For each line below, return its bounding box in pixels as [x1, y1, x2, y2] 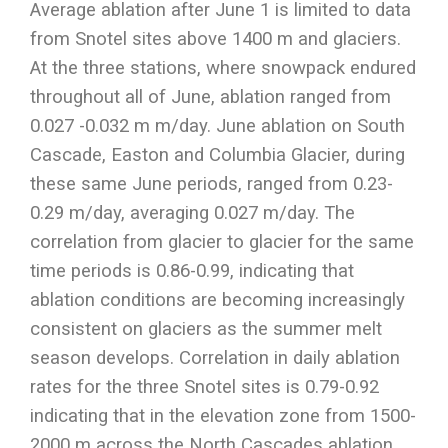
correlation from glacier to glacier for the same [30, 230, 414, 253]
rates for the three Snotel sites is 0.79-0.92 [30, 375, 379, 398]
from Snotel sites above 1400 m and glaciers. [30, 27, 401, 50]
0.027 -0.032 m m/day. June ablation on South [30, 114, 405, 137]
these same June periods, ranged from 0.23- [30, 172, 393, 195]
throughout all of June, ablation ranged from [30, 85, 391, 108]
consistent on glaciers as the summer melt [30, 317, 382, 340]
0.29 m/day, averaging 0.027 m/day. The [30, 201, 355, 224]
